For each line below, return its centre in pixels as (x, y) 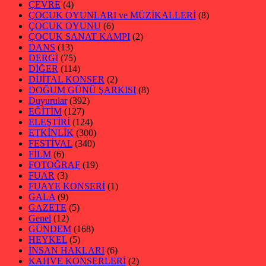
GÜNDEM (50, 229)
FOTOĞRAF (54, 164)
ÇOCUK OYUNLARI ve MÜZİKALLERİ (112, 15)
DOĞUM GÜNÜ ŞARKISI (82, 90)
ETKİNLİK (51, 132)
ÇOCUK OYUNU (65, 26)
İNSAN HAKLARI (66, 250)
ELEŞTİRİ (49, 122)
